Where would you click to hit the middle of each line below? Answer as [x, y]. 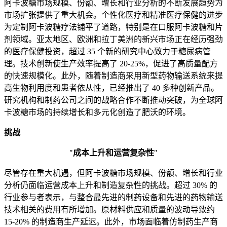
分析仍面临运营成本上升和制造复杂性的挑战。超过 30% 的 [111, 185]
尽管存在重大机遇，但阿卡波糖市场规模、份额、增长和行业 [113, 173]
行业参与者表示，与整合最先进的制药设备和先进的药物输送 [113, 198]
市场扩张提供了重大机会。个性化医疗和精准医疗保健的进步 [113, 15]
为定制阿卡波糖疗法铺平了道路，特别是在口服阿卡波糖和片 [113, 27]
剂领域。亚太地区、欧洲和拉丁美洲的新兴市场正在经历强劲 [113, 40]
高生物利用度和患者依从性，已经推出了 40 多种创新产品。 [111, 88]
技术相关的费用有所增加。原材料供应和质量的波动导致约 [109, 210]
